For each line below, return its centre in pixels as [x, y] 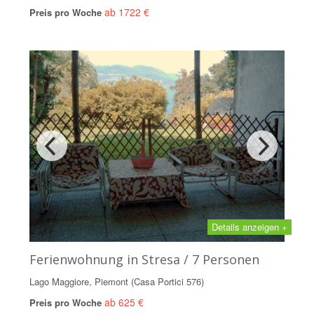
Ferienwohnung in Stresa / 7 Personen [144, 259]
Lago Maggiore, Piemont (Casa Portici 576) [117, 281]
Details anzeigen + [250, 226]
